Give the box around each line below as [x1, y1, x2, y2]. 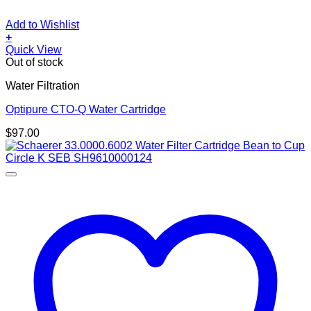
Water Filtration [6, 79, 80, 92]
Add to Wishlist [6, 18, 79, 31]
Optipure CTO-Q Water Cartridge [6, 103, 166, 115]
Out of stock [6, 56, 63, 68]
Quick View [6, 43, 62, 56]
